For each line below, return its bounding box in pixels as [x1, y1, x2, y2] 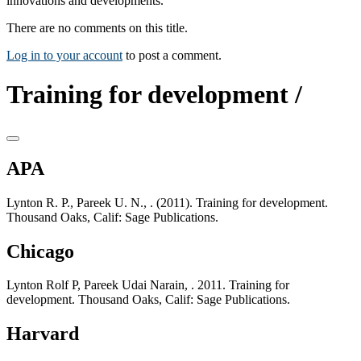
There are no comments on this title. [6, 20, 188, 35]
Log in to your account [6, 48, 122, 62]
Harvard [6, 323, 79, 345]
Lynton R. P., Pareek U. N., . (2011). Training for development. [6, 195, 328, 210]
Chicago [6, 240, 74, 262]
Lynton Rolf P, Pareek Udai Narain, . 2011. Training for [6, 278, 289, 293]
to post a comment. [122, 48, 222, 62]
